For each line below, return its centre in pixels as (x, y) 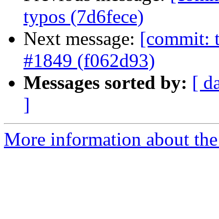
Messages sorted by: (105, 83)
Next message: (82, 39)
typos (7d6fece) (84, 17)
